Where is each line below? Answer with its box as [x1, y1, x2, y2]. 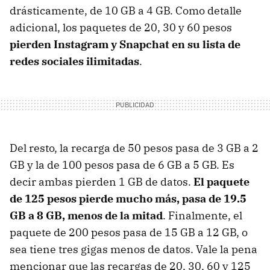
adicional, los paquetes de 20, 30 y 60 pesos [10, 20, 232, 35]
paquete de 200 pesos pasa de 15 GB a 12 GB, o [10, 225, 248, 240]
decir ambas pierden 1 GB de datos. [10, 175, 193, 189]
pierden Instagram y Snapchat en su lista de [10, 37, 240, 52]
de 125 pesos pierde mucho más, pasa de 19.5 [10, 192, 246, 206]
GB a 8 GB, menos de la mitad [10, 209, 163, 223]
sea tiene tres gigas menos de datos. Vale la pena [10, 242, 257, 257]
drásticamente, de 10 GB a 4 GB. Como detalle [10, 4, 242, 18]
